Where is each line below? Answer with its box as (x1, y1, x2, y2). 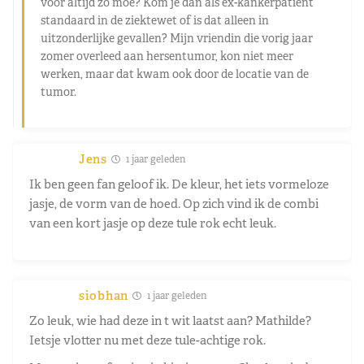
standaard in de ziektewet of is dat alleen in (41, 12, 269, 28)
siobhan (79, 287, 128, 303)
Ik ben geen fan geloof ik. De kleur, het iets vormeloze (29, 175, 329, 192)
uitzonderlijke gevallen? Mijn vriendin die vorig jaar (41, 30, 313, 45)
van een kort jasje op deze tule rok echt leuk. (29, 214, 276, 231)
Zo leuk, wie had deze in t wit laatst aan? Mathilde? (29, 312, 311, 328)
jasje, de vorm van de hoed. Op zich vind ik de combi (29, 195, 318, 211)
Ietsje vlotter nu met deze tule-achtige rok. (29, 331, 266, 348)
